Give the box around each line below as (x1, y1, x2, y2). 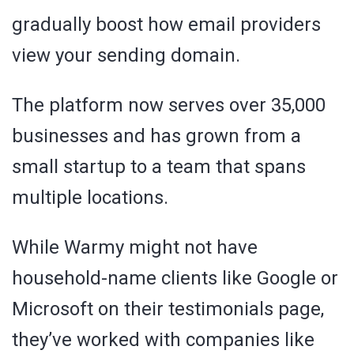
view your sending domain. (12, 43, 240, 66)
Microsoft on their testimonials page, (12, 297, 324, 320)
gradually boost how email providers (12, 13, 321, 36)
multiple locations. (12, 186, 168, 209)
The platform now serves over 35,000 (12, 93, 326, 116)
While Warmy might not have (12, 235, 258, 258)
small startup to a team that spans (12, 155, 306, 178)
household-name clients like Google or (12, 266, 338, 289)
